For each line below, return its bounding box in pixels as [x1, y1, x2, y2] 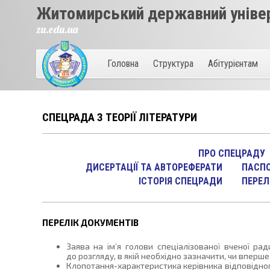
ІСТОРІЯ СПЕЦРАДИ [138, 175, 222, 187]
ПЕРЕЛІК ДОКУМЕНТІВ [42, 216, 139, 228]
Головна [107, 58, 139, 69]
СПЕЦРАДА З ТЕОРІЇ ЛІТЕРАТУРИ [42, 110, 197, 124]
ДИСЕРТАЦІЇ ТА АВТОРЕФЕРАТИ [85, 162, 222, 174]
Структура [152, 58, 193, 69]
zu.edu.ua [36, 22, 78, 36]
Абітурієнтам [207, 58, 258, 69]
